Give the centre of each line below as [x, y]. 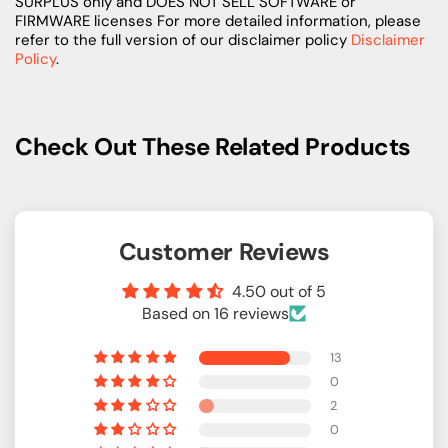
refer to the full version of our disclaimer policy [183, 39]
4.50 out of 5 [279, 291]
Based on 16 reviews [215, 313]
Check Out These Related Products [213, 146]
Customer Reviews [224, 251]
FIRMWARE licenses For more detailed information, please [218, 20]
